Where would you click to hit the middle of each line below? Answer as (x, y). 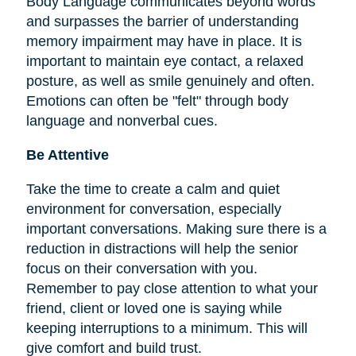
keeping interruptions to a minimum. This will (166, 328)
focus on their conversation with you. (141, 269)
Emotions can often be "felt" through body (157, 101)
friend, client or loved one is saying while (154, 308)
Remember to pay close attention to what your (172, 288)
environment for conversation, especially (153, 209)
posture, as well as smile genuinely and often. (170, 81)
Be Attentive (67, 155)
